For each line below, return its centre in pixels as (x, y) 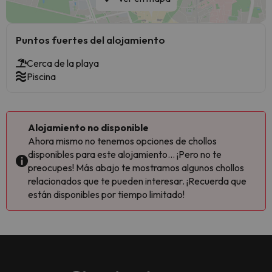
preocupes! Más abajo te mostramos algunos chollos (136, 168)
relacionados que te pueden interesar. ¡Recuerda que (137, 181)
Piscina (41, 76)
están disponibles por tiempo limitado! (106, 194)
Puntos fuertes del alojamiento (90, 40)
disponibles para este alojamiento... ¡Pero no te (125, 154)
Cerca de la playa (63, 63)
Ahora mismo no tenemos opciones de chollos (122, 141)
